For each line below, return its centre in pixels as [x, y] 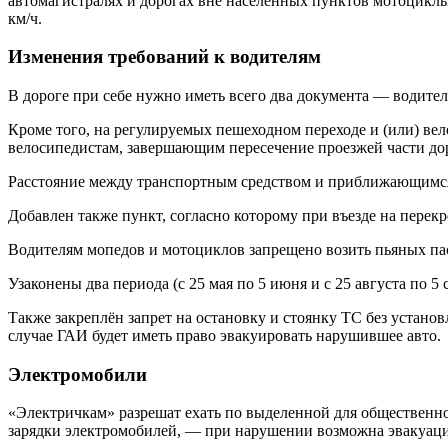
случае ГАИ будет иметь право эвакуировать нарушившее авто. [224, 335]
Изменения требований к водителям [164, 57]
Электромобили [77, 374]
